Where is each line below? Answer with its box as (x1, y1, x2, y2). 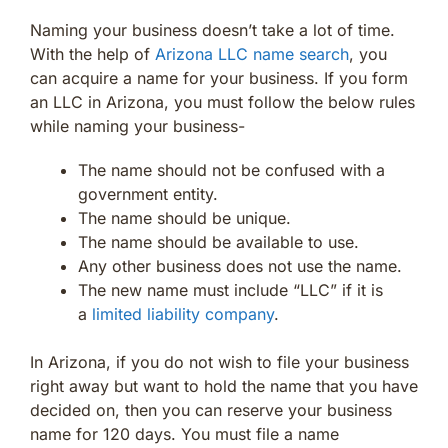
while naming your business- (30, 115, 245, 136)
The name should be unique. (78, 207, 291, 228)
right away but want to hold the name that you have (30, 375, 418, 396)
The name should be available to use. (78, 231, 359, 252)
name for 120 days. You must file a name (30, 423, 339, 444)
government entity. (78, 183, 218, 204)
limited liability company (92, 303, 274, 324)
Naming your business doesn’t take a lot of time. (30, 19, 395, 40)
